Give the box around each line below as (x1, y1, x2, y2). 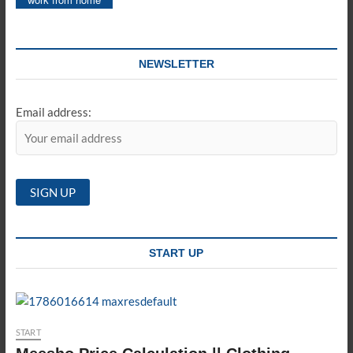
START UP (149, 247, 204, 259)
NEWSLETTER (138, 58, 214, 70)
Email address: (15, 105, 91, 119)
